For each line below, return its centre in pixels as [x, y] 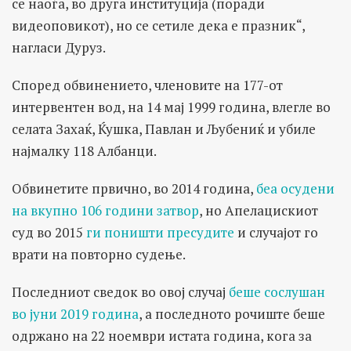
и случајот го [276, 233]
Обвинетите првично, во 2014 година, [134, 189]
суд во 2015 [49, 233]
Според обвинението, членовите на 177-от [147, 85]
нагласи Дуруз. [59, 48]
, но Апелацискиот [259, 211]
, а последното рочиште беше [232, 314]
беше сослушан [277, 292]
